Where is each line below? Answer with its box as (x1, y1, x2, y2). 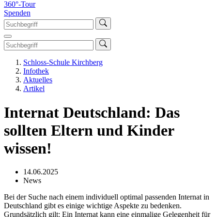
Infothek (23, 67, 49, 76)
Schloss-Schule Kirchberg (23, 58, 103, 67)
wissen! (4, 139, 52, 157)
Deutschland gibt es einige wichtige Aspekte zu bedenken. (4, 201, 182, 210)
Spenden (4, 9, 31, 17)
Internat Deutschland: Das (4, 103, 180, 121)
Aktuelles (23, 76, 52, 84)
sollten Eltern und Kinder (4, 121, 174, 139)
